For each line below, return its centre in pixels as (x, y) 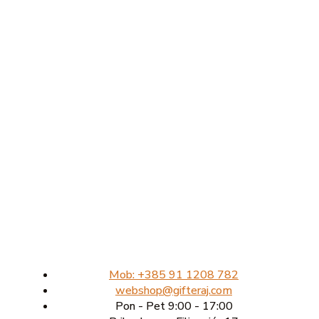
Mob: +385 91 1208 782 (174, 275)
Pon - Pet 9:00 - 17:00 (174, 307)
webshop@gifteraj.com (174, 291)
